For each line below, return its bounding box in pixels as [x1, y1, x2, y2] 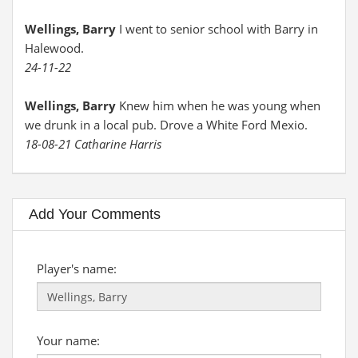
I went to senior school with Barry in [119, 21, 318, 37]
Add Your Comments [29, 206, 161, 222]
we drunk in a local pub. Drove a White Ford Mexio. [25, 117, 308, 133]
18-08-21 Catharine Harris [25, 136, 161, 152]
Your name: [37, 332, 100, 348]
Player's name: [37, 261, 117, 276]
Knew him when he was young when [119, 97, 320, 113]
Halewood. [25, 40, 84, 56]
